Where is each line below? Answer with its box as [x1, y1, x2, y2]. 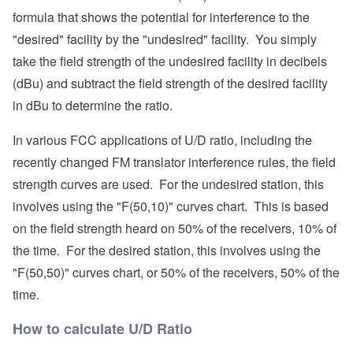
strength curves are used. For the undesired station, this [13, 175, 324, 194]
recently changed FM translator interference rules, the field [13, 153, 336, 172]
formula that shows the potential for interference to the [13, 8, 310, 27]
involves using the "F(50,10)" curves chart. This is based [13, 197, 329, 216]
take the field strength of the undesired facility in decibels [13, 52, 327, 71]
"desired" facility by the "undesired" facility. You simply [13, 30, 317, 49]
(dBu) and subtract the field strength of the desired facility [13, 74, 328, 93]
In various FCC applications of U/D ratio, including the [13, 131, 312, 150]
